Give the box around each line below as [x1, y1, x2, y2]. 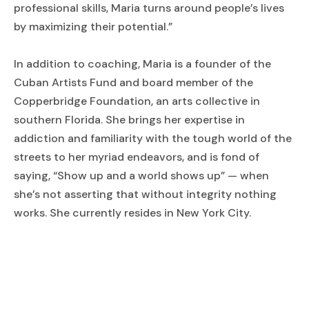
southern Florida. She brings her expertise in [14, 112, 245, 127]
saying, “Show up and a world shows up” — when [14, 168, 269, 183]
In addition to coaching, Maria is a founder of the [14, 57, 271, 71]
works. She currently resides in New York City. [14, 206, 251, 220]
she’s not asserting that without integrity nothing [14, 187, 277, 201]
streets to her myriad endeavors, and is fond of [14, 150, 259, 164]
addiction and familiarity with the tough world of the [14, 131, 292, 146]
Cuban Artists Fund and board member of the [14, 75, 253, 90]
